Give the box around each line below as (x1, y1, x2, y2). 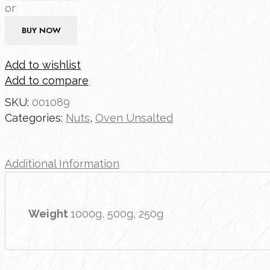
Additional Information (5, 157, 119, 170)
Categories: (5, 111, 66, 124)
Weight (28, 207, 68, 220)
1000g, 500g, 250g (71, 207, 163, 220)
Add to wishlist (5, 58, 81, 71)
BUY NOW (21, 25, 61, 37)
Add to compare (5, 74, 89, 87)
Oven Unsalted (95, 111, 173, 124)
